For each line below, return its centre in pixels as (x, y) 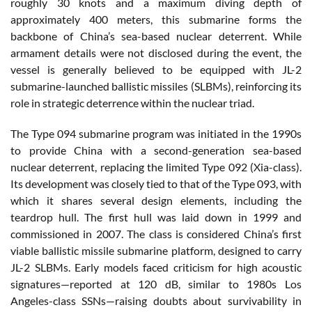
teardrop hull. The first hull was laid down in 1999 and (156, 217)
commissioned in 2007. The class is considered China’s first (156, 234)
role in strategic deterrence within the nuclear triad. (132, 103)
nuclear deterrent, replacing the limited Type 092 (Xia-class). (156, 167)
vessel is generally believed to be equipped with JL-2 (156, 70)
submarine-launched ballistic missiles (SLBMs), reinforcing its (156, 86)
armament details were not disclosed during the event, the (156, 53)
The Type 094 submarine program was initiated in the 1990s (156, 134)
